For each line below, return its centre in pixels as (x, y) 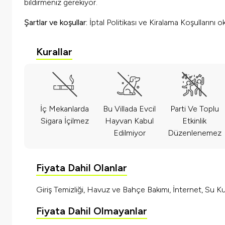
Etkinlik (195, 121)
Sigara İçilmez (65, 121)
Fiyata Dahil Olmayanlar (92, 211)
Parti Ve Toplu (194, 109)
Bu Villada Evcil (130, 109)
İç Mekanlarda (65, 109)
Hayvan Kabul (130, 121)
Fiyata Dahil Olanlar (82, 168)
